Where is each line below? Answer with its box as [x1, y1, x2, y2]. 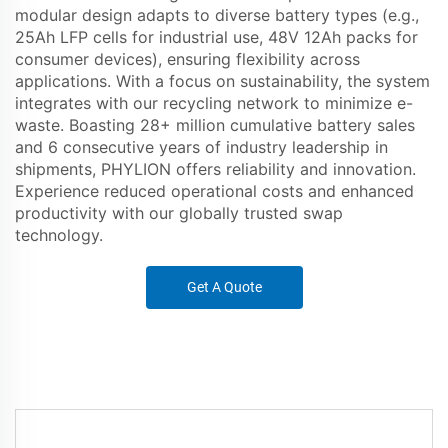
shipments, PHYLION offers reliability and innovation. [15, 159, 416, 180]
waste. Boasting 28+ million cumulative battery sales [15, 115, 415, 136]
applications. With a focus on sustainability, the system [15, 71, 430, 92]
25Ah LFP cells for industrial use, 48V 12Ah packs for [15, 27, 418, 48]
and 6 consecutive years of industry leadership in [15, 137, 388, 158]
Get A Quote [186, 279, 262, 296]
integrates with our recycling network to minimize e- [15, 93, 413, 114]
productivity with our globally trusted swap [15, 203, 343, 224]
